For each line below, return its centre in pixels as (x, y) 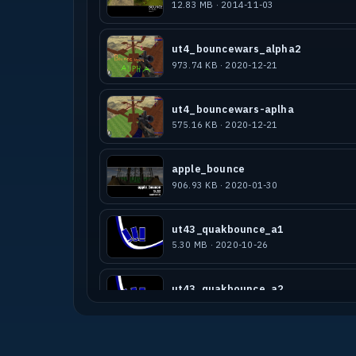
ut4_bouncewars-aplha (232, 109)
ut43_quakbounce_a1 (228, 229)
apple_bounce (208, 169)
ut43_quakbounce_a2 (228, 289)
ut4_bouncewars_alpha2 (236, 49)
